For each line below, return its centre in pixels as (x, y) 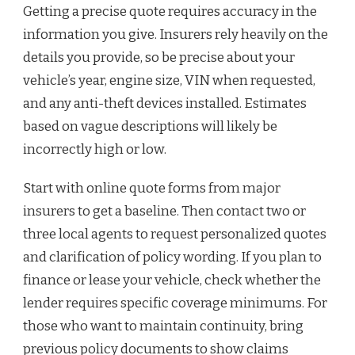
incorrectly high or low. (95, 149)
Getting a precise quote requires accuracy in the (170, 11)
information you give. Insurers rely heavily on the (176, 34)
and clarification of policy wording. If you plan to (172, 257)
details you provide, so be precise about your (159, 57)
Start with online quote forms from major (152, 188)
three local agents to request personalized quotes (175, 234)
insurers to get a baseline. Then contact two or (164, 211)
